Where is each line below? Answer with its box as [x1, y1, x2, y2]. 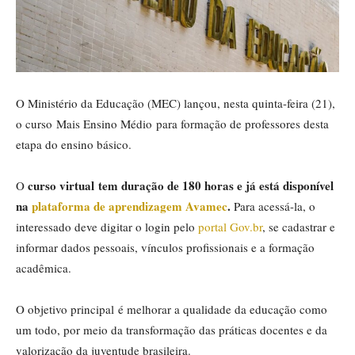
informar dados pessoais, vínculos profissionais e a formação [16, 239, 315, 255]
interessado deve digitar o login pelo [16, 218, 198, 235]
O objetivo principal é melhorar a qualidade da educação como [16, 300, 327, 317]
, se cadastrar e [262, 218, 335, 235]
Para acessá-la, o [231, 197, 315, 214]
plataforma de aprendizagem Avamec [32, 197, 227, 215]
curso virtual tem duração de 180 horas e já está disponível [28, 176, 334, 194]
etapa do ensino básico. [16, 136, 132, 152]
